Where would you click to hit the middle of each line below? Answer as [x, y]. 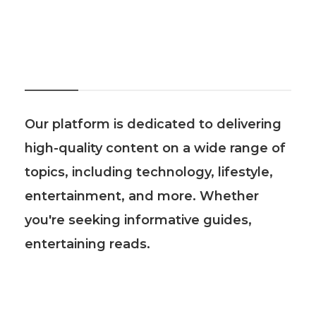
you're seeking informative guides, [138, 220]
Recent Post [61, 307]
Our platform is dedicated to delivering [153, 124]
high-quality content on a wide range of [155, 148]
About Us [51, 73]
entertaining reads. [87, 244]
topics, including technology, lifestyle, [149, 172]
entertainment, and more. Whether [142, 196]
